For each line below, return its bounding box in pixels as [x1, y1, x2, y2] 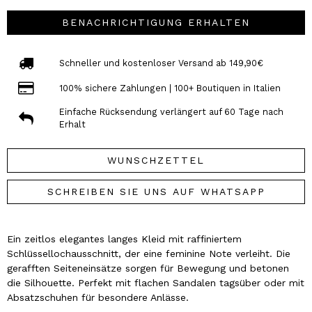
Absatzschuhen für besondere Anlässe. [7, 292, 189, 304]
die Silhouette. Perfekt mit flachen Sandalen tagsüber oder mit [7, 277, 304, 289]
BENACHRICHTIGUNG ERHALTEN [62, 17, 250, 29]
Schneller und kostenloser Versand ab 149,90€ [58, 57, 263, 68]
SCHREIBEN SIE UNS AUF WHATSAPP [47, 186, 265, 198]
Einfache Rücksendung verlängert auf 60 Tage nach [58, 107, 283, 118]
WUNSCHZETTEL [107, 155, 205, 166]
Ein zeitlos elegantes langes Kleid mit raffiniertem [7, 233, 242, 245]
